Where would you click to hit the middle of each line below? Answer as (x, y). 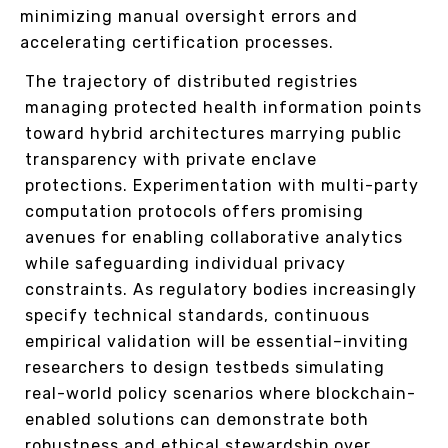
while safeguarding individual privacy (185, 263)
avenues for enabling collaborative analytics (214, 237)
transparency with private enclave (171, 159)
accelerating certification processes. (177, 42)
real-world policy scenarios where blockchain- (220, 393)
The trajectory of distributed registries (191, 81)
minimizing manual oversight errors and (189, 16)
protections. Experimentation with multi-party (222, 185)
